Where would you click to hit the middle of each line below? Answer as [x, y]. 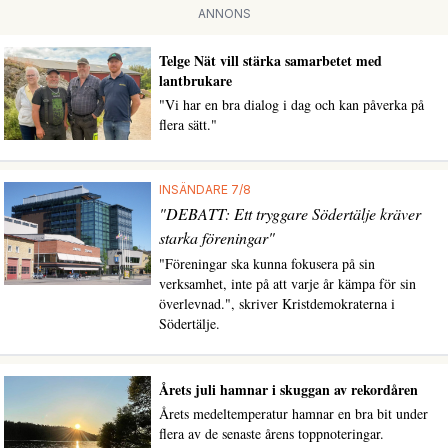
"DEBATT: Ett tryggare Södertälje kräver [289, 213]
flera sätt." [187, 124]
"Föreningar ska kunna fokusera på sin [266, 263]
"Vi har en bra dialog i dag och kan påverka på [291, 104]
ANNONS [224, 13]
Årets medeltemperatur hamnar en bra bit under [293, 413]
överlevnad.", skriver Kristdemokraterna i [276, 303]
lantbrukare [195, 80]
